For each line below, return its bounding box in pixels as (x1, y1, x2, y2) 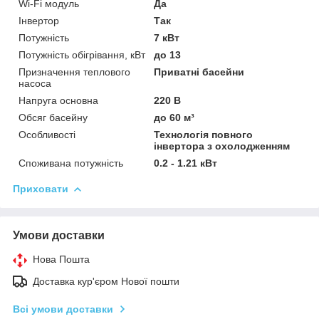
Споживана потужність (19, 157, 123, 169)
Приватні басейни (154, 66, 245, 78)
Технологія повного (154, 128, 253, 140)
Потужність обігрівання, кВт (19, 48, 145, 61)
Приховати (13, 182, 68, 194)
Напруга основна (19, 94, 98, 106)
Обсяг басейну (19, 111, 88, 123)
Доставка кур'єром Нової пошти (33, 275, 179, 287)
